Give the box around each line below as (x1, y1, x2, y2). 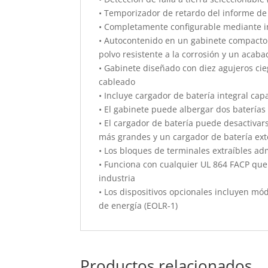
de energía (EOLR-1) (99, 200, 178, 212)
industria (99, 172, 136, 184)
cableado (99, 76, 136, 88)
